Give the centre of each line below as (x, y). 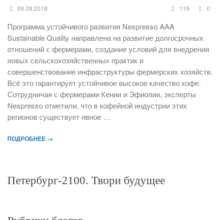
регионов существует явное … (59, 117)
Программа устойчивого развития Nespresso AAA (91, 26)
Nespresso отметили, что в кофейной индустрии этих (97, 105)
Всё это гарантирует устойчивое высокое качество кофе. (104, 83)
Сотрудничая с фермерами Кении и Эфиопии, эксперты (102, 94)
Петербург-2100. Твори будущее (86, 180)
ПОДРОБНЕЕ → (30, 138)
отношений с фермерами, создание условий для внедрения (108, 49)
